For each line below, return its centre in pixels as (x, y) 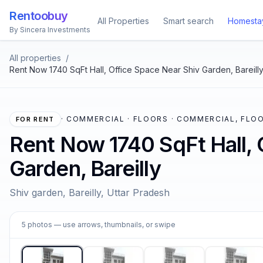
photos (40, 225)
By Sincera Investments (50, 30)
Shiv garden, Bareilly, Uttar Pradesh (90, 193)
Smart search (188, 21)
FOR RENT (35, 119)
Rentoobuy (39, 16)
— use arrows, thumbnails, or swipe (114, 225)
